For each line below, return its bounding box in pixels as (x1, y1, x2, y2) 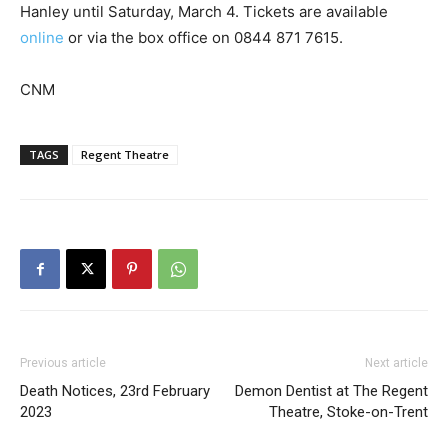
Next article (365, 355, 428, 370)
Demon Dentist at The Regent (235, 381, 428, 400)
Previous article (20, 355, 106, 370)
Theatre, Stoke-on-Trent (269, 402, 428, 421)
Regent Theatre (81, 146, 169, 162)
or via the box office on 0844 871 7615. (68, 27, 343, 47)
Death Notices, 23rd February (20, 381, 210, 400)
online (20, 27, 68, 47)
